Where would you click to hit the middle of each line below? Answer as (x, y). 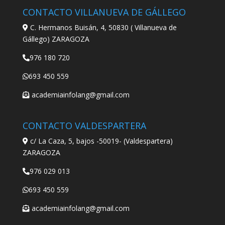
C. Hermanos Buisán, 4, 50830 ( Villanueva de (103, 28)
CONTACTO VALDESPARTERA (84, 126)
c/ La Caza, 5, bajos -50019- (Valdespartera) (101, 141)
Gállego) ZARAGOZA (56, 39)
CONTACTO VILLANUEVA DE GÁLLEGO (104, 12)
